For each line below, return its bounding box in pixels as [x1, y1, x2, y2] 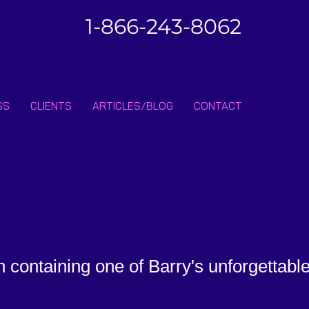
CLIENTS [30, 99, 72, 112]
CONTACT [194, 99, 242, 112]
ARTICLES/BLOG [92, 99, 173, 112]
